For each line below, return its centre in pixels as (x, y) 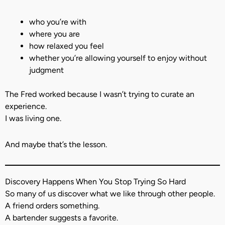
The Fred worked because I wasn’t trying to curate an (100, 94)
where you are (54, 34)
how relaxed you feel (67, 46)
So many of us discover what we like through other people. (110, 194)
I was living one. (33, 118)
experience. (26, 106)
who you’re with (58, 22)
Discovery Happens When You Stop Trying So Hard (95, 182)
